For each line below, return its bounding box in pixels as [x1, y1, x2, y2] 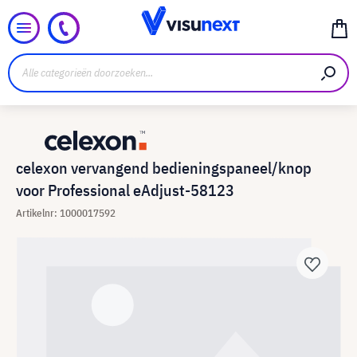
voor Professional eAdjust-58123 [16, 179, 234, 201]
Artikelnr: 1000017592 [16, 206, 116, 220]
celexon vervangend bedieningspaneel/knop [16, 157, 312, 178]
